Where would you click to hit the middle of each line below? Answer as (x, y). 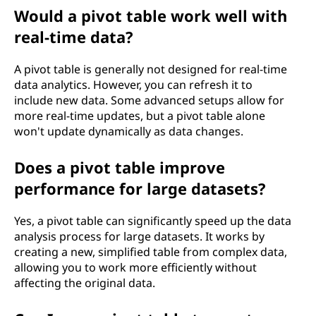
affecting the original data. (85, 283)
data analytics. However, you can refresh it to (133, 85)
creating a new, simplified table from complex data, (151, 252)
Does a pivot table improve (120, 167)
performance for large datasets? (140, 188)
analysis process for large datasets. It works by (139, 236)
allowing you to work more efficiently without (135, 267)
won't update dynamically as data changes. (129, 131)
